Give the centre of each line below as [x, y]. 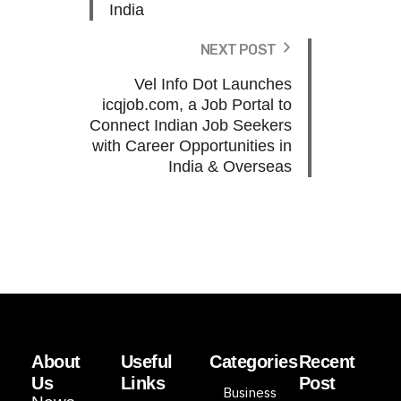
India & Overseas [230, 166]
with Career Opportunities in [192, 145]
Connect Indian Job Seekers [191, 125]
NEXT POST [238, 49]
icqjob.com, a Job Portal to [197, 104]
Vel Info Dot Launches [213, 84]
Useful [146, 361]
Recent [327, 361]
